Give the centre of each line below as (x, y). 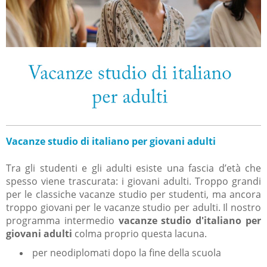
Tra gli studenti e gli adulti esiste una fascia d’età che (133, 168)
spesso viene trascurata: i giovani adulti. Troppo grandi (133, 181)
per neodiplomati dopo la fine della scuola (125, 252)
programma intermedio (62, 220)
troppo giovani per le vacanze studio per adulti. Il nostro (133, 207)
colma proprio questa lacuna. (139, 233)
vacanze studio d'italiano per (190, 220)
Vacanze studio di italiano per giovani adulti (111, 141)
